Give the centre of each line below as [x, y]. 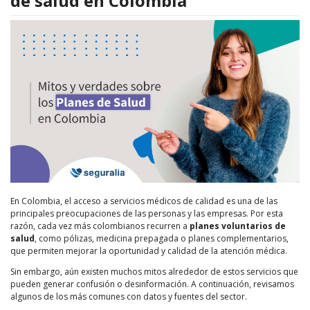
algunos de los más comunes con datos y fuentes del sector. [129, 296]
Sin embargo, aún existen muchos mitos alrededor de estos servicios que [154, 271]
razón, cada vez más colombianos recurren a [100, 226]
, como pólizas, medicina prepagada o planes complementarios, [162, 238]
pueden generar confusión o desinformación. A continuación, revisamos [152, 284]
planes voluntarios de [238, 226]
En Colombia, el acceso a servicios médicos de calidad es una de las [144, 201]
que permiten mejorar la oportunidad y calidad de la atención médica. [149, 250]
